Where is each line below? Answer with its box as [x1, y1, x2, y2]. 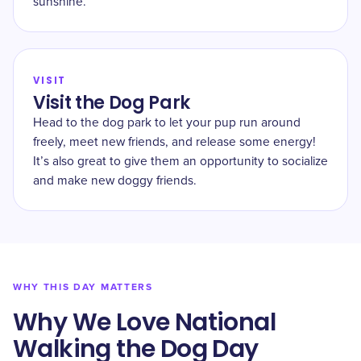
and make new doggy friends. [33, 175, 197, 187]
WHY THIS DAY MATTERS [13, 281, 153, 293]
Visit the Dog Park [33, 90, 191, 115]
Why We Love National [13, 305, 276, 339]
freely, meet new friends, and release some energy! [33, 136, 316, 148]
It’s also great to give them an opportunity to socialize [33, 156, 328, 168]
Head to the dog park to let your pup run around [33, 117, 301, 129]
